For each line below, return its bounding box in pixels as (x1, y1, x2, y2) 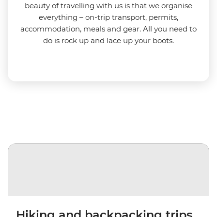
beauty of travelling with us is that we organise (25, 1, 192, 11)
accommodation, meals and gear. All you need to (20, 24, 197, 34)
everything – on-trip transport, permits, (39, 13, 178, 22)
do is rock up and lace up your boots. (43, 36, 174, 46)
